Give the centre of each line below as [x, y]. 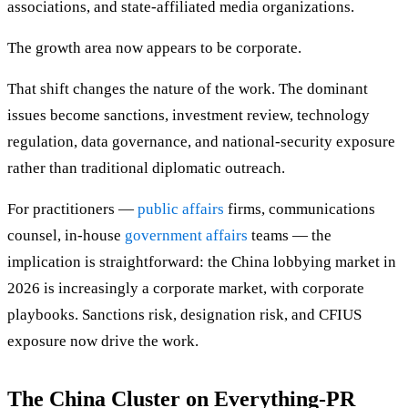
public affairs [181, 209]
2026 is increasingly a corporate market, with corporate [186, 289]
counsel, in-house [66, 236]
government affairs [186, 236]
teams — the [290, 236]
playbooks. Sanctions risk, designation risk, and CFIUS [184, 315]
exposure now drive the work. [103, 342]
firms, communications [300, 209]
